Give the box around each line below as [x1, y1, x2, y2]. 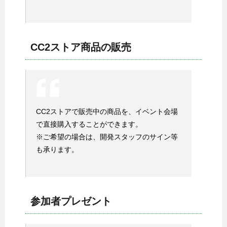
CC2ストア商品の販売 [30, 41, 131, 53]
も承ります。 [36, 145, 79, 154]
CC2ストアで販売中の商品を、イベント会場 [36, 107, 178, 116]
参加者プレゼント [30, 195, 111, 207]
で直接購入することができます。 [36, 120, 142, 128]
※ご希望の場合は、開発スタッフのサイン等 [36, 132, 178, 141]
